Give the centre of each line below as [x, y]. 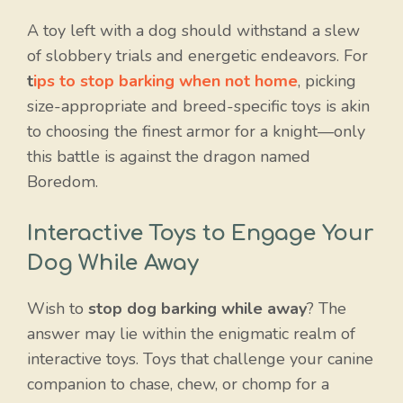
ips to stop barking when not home [166, 81]
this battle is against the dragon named [169, 157]
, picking [327, 81]
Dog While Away [113, 264]
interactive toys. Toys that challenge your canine [200, 359]
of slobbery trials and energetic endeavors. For [197, 56]
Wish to [58, 309]
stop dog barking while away [197, 309]
